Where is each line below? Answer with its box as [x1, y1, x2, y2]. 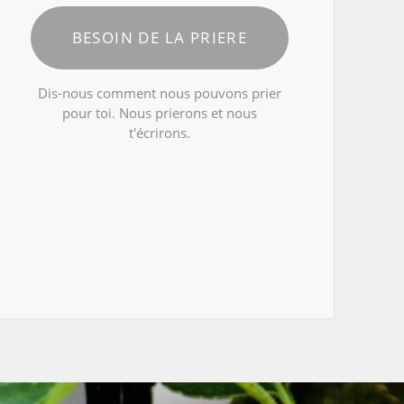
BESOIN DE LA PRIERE [71, 27, 248, 49]
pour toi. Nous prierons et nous [61, 104, 257, 123]
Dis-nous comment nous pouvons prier [37, 84, 281, 103]
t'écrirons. [128, 124, 190, 142]
